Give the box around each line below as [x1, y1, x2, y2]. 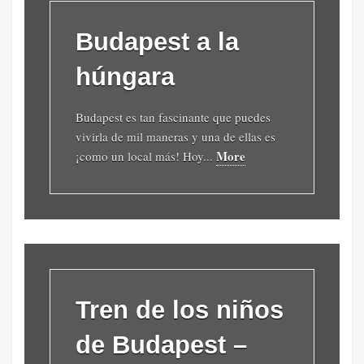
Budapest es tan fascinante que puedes [76, 108, 271, 125]
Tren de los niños [76, 295, 284, 324]
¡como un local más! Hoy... [76, 147, 216, 164]
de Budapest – [76, 330, 247, 359]
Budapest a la [76, 27, 239, 56]
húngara [76, 62, 175, 91]
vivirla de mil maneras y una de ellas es [76, 128, 275, 145]
